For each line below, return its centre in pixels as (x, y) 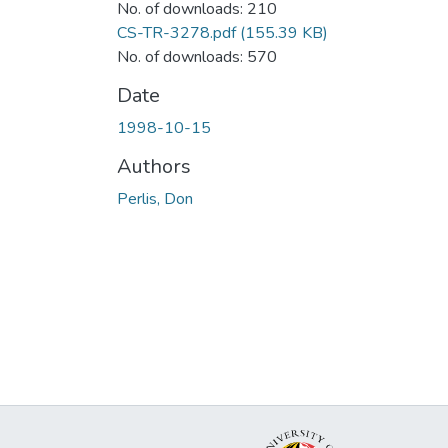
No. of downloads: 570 (197, 56)
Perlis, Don (155, 198)
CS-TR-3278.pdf (176, 32)
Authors (154, 166)
